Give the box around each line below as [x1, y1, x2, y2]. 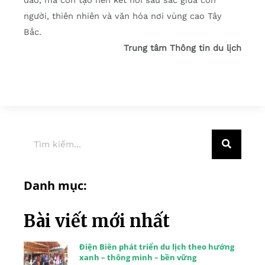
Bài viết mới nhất [24, 209, 170, 232]
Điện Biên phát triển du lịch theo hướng [79, 241, 234, 252]
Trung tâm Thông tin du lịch [124, 42, 241, 53]
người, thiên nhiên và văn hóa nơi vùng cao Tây [24, 10, 222, 21]
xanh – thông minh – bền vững [79, 251, 196, 263]
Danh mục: [24, 177, 87, 193]
